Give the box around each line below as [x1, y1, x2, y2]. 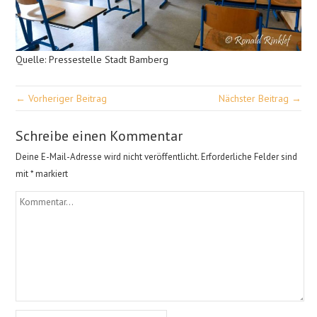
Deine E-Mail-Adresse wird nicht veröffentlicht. [16, 150, 200, 163]
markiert [33, 167, 69, 180]
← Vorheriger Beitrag [16, 91, 108, 105]
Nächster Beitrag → [218, 91, 301, 105]
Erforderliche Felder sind [201, 150, 298, 163]
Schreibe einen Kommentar [16, 126, 183, 145]
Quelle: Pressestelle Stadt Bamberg [16, 52, 169, 66]
